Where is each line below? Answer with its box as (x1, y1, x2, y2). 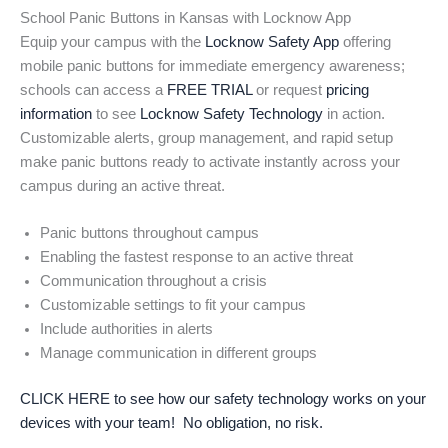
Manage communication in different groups (40, 345, 317, 362)
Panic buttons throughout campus (40, 225, 259, 242)
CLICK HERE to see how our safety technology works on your (20, 391, 426, 408)
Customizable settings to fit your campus (40, 297, 306, 314)
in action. (323, 106, 385, 123)
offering (339, 34, 391, 51)
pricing (326, 82, 369, 99)
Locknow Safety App (205, 34, 339, 51)
